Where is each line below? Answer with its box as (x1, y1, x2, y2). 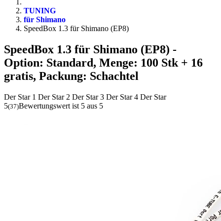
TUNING (24, 6, 56, 15)
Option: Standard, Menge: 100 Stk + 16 (4, 56, 203, 69)
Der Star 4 (106, 92, 138, 101)
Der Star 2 (38, 92, 70, 101)
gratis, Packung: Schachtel (4, 69, 139, 82)
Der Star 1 (4, 92, 36, 101)
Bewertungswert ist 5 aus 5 (19, 101, 103, 110)
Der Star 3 (72, 92, 104, 101)
